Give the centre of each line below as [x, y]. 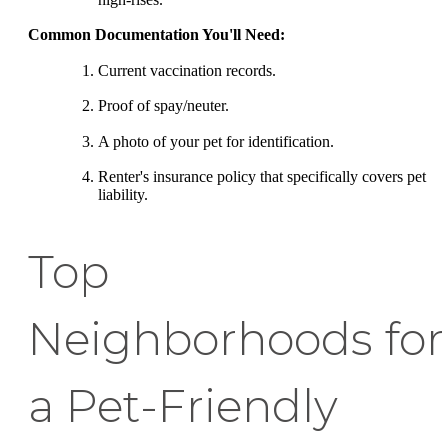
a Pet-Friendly [183, 406]
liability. [123, 195]
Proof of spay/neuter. [163, 106]
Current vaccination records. [187, 70]
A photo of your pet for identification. [216, 141]
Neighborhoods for [236, 339]
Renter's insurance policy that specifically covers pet [262, 177]
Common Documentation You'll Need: [156, 35]
